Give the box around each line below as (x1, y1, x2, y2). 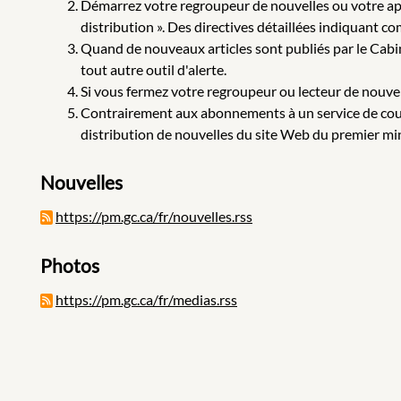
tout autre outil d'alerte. (80, 60, 226, 78)
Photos (40, 253, 99, 277)
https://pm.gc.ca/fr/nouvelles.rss (55, 208, 252, 226)
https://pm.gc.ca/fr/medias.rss (55, 291, 237, 309)
